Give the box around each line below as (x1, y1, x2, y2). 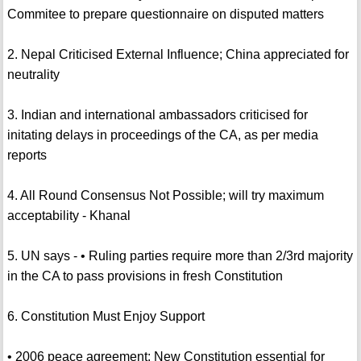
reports (6, 148, 47, 163)
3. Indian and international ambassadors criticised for (6, 108, 308, 122)
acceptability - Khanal (6, 209, 131, 223)
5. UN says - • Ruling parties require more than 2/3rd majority (6, 249, 353, 263)
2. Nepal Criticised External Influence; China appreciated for (6, 48, 349, 62)
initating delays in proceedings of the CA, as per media (6, 128, 318, 143)
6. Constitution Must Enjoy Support (6, 309, 205, 324)
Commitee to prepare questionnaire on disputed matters (6, 7, 324, 22)
